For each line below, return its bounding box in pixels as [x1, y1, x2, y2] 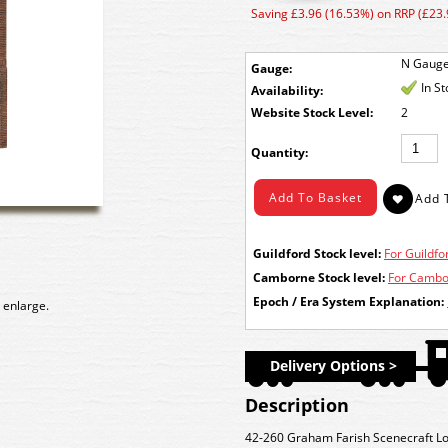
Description [245, 393, 349, 417]
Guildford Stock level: [253, 245, 381, 262]
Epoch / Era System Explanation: [253, 293, 444, 310]
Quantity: [251, 144, 308, 161]
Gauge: [251, 60, 292, 77]
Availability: [251, 82, 323, 99]
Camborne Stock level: [253, 269, 385, 286]
